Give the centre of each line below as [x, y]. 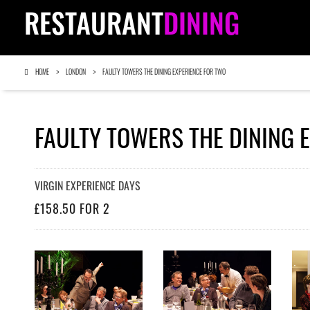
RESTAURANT [94, 28]
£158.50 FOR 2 [72, 211]
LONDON [76, 73]
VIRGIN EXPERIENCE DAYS [88, 188]
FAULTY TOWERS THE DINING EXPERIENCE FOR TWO [164, 73]
